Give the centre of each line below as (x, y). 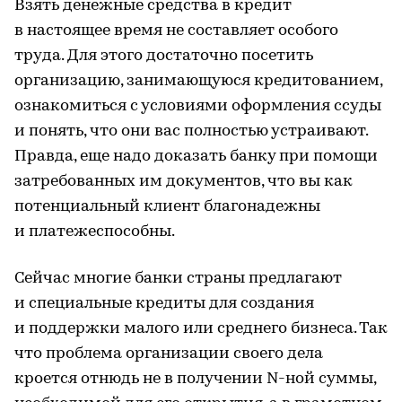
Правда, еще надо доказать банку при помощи (196, 157)
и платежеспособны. (95, 232)
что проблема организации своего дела (169, 354)
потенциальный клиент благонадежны (167, 207)
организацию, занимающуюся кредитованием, (198, 82)
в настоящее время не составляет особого (176, 31)
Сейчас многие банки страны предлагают (178, 279)
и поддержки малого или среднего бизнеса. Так (201, 329)
